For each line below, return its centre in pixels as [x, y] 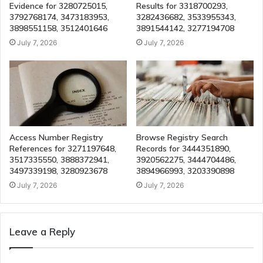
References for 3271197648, [63, 149]
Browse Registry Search [182, 138]
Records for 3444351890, [183, 149]
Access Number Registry [56, 138]
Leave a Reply [42, 232]
